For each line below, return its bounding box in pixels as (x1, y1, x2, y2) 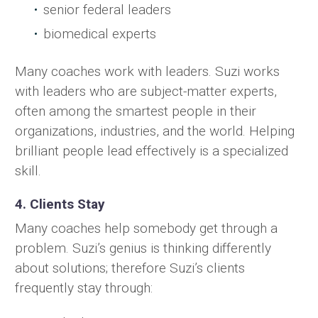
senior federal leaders (43, 1, 171, 18)
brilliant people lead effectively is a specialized (15, 143, 288, 160)
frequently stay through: (15, 280, 153, 297)
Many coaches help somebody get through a (15, 220, 278, 237)
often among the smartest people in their (15, 103, 256, 120)
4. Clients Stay (15, 195, 105, 212)
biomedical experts (43, 26, 156, 43)
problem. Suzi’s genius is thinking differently (15, 240, 271, 257)
